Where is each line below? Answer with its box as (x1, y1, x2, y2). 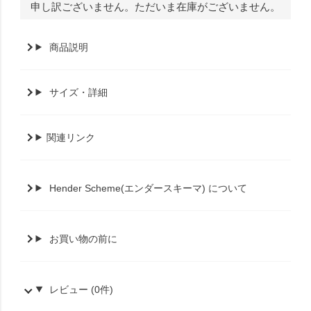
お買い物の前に (49, 233, 118, 244)
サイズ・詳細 (49, 86, 108, 98)
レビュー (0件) (49, 283, 114, 295)
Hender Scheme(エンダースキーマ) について (49, 182, 248, 194)
